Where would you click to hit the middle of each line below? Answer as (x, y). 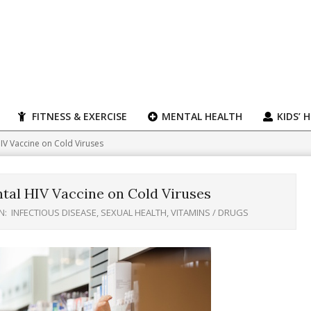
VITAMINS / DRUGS (210, 212)
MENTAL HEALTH (201, 116)
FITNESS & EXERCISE (78, 116)
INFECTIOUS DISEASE (54, 212)
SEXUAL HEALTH (134, 212)
